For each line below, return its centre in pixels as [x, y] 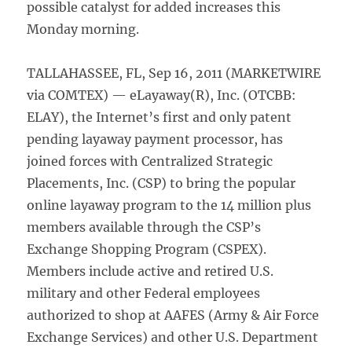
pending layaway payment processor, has [155, 139]
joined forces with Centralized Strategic [150, 161]
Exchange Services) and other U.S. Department [173, 337]
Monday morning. [83, 29]
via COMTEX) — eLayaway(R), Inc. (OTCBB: [162, 95]
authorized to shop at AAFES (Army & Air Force [173, 315]
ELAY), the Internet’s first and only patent [159, 117]
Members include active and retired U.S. [150, 271]
